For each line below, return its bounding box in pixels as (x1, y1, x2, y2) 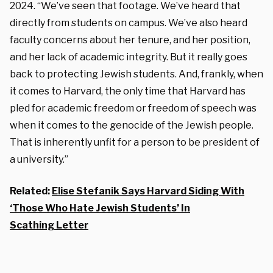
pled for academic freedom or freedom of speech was (10, 102, 257, 114)
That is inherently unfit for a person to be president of (10, 136, 260, 148)
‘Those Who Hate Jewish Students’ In (10, 202, 190, 214)
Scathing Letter (10, 219, 88, 231)
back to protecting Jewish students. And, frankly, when (10, 68, 263, 80)
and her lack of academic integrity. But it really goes (10, 51, 247, 63)
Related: (10, 185, 52, 197)
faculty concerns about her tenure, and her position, (10, 34, 250, 46)
